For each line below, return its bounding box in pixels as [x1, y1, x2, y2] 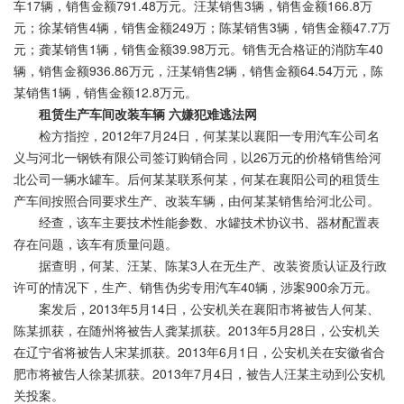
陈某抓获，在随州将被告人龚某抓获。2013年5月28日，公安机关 [14, 321, 380, 340]
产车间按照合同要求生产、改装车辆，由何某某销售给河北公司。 [14, 191, 380, 210]
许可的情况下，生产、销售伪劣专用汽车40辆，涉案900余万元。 [14, 278, 378, 297]
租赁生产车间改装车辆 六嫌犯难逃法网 [39, 105, 257, 124]
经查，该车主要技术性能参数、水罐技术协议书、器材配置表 [14, 213, 380, 232]
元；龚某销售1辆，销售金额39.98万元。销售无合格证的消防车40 [14, 40, 383, 59]
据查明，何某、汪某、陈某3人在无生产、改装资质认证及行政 [14, 256, 387, 275]
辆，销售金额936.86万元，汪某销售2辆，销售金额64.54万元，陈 [14, 61, 383, 80]
